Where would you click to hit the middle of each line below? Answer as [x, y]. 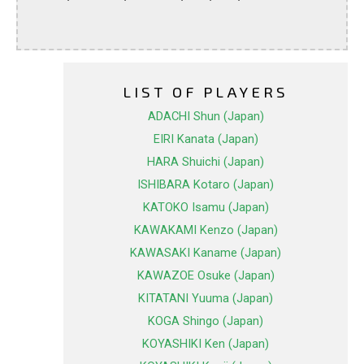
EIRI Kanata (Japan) [206, 139]
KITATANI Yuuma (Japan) [206, 299]
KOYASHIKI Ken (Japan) [206, 344]
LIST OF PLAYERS [206, 92]
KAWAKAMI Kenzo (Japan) [206, 230]
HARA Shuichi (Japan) [206, 162]
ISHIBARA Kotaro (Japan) [206, 185]
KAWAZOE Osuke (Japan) [206, 276]
